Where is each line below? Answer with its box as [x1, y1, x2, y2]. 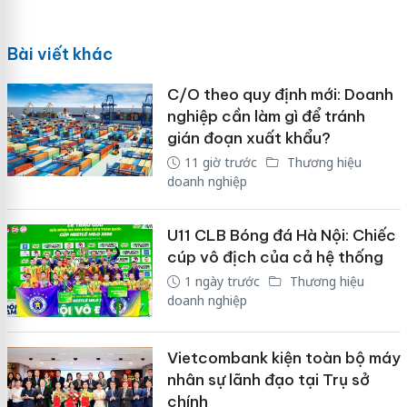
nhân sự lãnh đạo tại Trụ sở [166, 369, 370, 390]
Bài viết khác [6, 44, 113, 65]
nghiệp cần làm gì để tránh [166, 106, 365, 127]
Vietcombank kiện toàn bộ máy [166, 347, 401, 368]
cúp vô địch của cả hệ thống [166, 247, 383, 268]
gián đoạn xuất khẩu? [166, 128, 331, 149]
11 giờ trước [184, 154, 257, 172]
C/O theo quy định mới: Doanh [166, 84, 393, 105]
